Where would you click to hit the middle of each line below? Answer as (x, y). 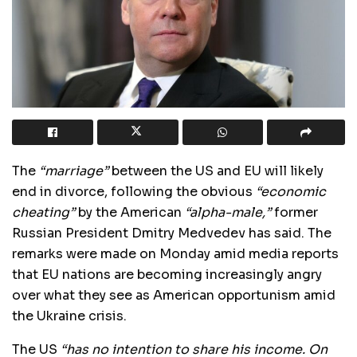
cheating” (43, 212)
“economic (291, 191)
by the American (130, 212)
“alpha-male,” (228, 212)
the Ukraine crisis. (69, 316)
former (294, 212)
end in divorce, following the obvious (134, 191)
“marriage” (74, 171)
